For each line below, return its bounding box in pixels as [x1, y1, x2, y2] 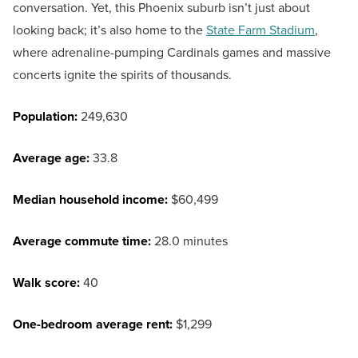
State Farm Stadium [206, 21, 315, 40]
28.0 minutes [151, 232, 228, 251]
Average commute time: [13, 232, 151, 251]
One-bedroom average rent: [13, 315, 173, 334]
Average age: [13, 149, 89, 168]
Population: [13, 107, 81, 126]
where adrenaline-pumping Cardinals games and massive [13, 43, 331, 62]
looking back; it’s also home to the [13, 21, 206, 40]
